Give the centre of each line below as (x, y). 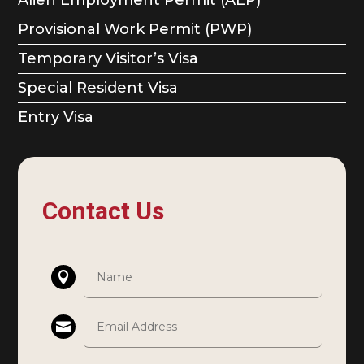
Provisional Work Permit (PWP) (135, 29)
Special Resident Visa (98, 87)
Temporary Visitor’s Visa (108, 58)
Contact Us (104, 210)
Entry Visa (56, 117)
